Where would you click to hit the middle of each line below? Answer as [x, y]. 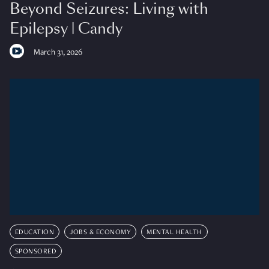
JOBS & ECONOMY [101, 232]
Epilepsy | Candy [66, 28]
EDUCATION [35, 232]
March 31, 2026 [58, 53]
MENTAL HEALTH [174, 232]
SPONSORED [36, 251]
